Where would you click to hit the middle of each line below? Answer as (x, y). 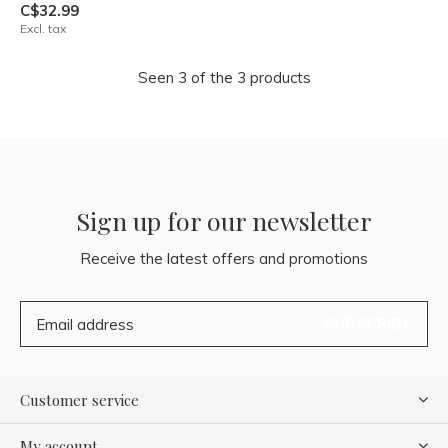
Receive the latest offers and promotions (224, 258)
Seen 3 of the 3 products (224, 77)
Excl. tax (43, 28)
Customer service (79, 400)
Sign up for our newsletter (224, 220)
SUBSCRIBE (368, 323)
